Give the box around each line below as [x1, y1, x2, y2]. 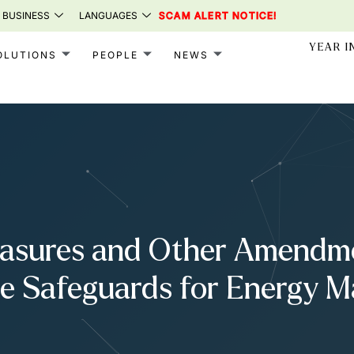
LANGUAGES [79, 9, 137, 21]
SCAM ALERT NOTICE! [159, 9, 277, 21]
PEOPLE [92, 48, 139, 61]
